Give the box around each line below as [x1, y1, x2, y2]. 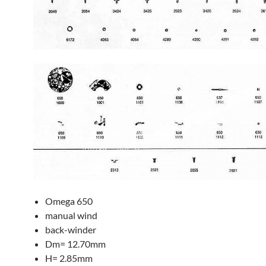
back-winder [45, 223, 96, 235]
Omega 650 [45, 195, 93, 207]
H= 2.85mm [45, 252, 93, 264]
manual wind [45, 209, 97, 221]
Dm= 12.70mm [45, 237, 106, 249]
